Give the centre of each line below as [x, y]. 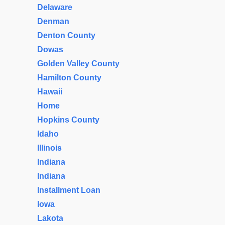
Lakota [50, 218]
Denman [53, 21]
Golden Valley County [78, 64]
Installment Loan [69, 190]
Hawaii [50, 92]
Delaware [55, 7]
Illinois [49, 148]
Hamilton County [69, 78]
